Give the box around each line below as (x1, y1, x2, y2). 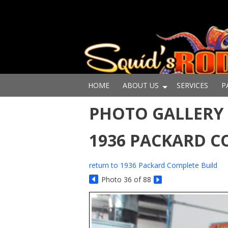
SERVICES (177, 80, 208, 90)
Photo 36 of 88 (101, 175, 151, 184)
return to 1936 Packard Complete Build (89, 160, 217, 170)
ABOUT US (123, 80, 159, 90)
